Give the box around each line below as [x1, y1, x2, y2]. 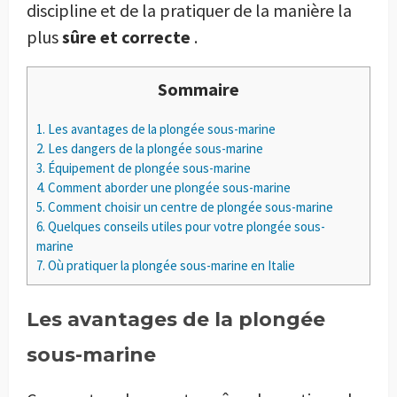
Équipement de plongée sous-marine [45, 160, 251, 176]
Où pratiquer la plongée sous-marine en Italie [45, 257, 295, 274]
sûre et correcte [62, 26, 194, 48]
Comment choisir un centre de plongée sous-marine [45, 198, 333, 215]
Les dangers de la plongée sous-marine [45, 140, 263, 157]
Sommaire [158, 78, 239, 100]
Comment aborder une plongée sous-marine [45, 179, 291, 196]
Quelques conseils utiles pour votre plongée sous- [45, 218, 325, 235]
